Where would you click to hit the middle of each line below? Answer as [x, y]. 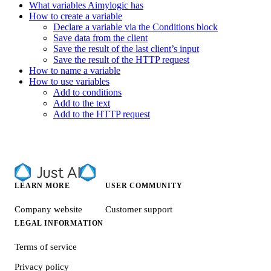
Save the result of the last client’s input [126, 48]
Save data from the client [100, 38]
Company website [48, 209]
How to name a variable [75, 70]
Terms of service [46, 247]
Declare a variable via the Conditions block [135, 27]
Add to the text [82, 103]
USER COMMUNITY [144, 185]
